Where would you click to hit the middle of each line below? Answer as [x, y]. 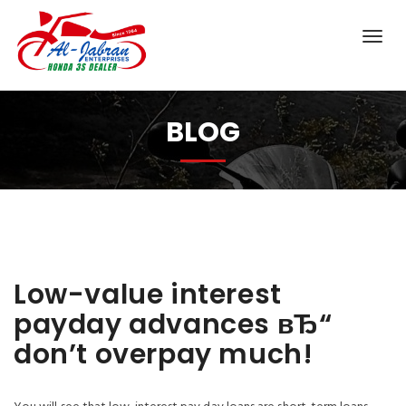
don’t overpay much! [164, 354]
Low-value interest [148, 295]
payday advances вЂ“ [173, 324]
